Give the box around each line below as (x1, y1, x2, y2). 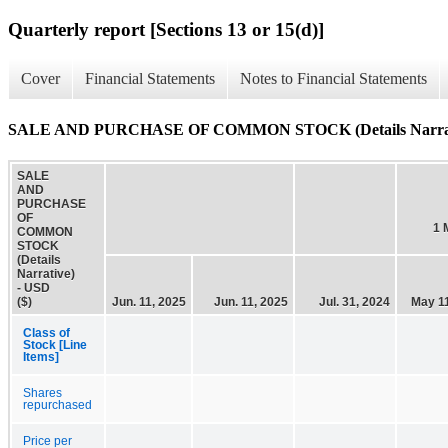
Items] (23, 350, 59, 363)
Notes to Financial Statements (240, 70, 427, 88)
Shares (23, 386, 62, 399)
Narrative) (17, 266, 75, 281)
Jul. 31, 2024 (319, 294, 390, 309)
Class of (23, 326, 70, 339)
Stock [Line (23, 338, 87, 351)
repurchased (23, 398, 92, 411)
